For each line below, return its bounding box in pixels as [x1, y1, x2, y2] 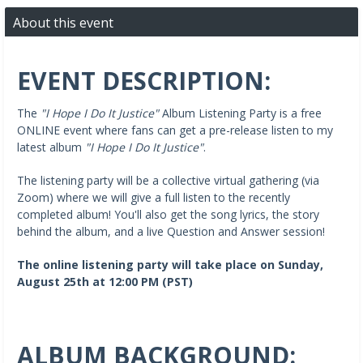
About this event [13, 13, 113, 32]
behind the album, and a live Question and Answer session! [17, 223, 325, 239]
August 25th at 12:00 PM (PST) [17, 273, 193, 289]
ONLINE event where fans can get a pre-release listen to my [17, 122, 333, 138]
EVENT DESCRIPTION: [17, 63, 271, 97]
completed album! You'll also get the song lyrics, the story [17, 206, 319, 222]
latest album [17, 139, 85, 155]
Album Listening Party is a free [159, 105, 322, 121]
